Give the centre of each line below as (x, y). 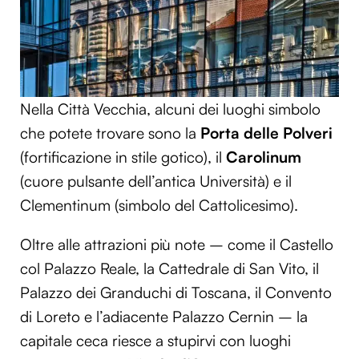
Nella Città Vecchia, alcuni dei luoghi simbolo (170, 109)
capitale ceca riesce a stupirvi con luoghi (155, 340)
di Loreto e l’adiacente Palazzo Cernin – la (164, 316)
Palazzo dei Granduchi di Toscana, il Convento (176, 292)
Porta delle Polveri (266, 133)
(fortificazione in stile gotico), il (123, 157)
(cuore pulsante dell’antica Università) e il (156, 181)
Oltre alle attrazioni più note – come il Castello (177, 244)
